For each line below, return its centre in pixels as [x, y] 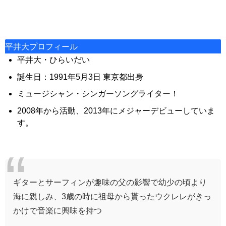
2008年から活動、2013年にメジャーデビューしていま [116, 110]
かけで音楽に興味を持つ [58, 210]
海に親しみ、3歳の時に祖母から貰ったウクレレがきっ [112, 196]
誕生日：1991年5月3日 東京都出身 [80, 76]
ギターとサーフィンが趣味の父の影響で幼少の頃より [110, 182]
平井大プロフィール [41, 47]
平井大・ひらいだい [53, 60]
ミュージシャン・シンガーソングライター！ [98, 94]
